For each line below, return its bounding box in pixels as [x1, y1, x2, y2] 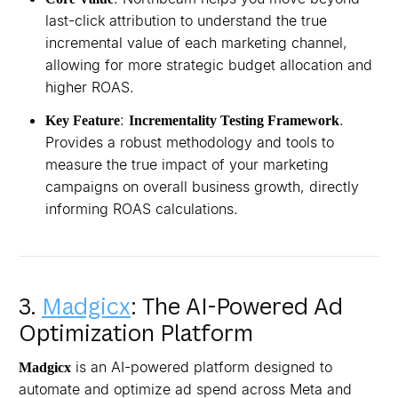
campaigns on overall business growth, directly [45, 178, 359, 195]
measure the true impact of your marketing [45, 155, 329, 173]
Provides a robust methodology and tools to [45, 133, 334, 151]
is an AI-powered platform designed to [71, 358, 332, 376]
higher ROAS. [45, 78, 134, 96]
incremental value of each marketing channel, [45, 34, 347, 52]
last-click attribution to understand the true [45, 12, 327, 29]
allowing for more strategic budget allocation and [45, 56, 372, 74]
